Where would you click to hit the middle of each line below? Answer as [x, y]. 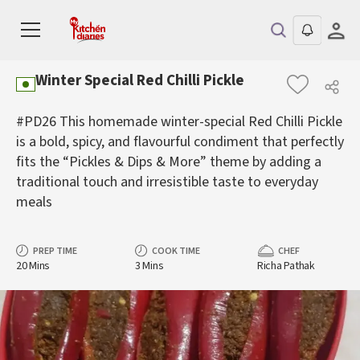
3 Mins [149, 266]
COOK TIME [176, 251]
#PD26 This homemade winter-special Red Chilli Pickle [179, 122]
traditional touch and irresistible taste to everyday [167, 182]
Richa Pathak [286, 266]
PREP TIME [55, 251]
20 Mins [33, 266]
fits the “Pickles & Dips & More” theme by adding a [169, 162]
